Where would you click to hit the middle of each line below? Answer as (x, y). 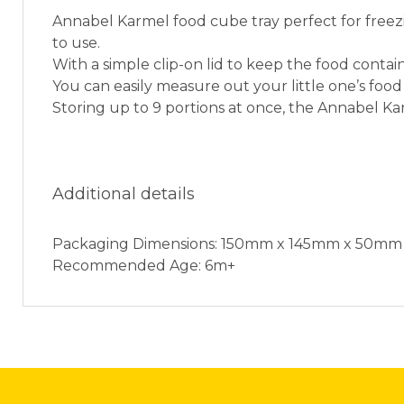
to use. (76, 43)
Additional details (124, 194)
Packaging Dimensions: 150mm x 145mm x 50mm (227, 244)
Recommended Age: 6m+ (144, 266)
